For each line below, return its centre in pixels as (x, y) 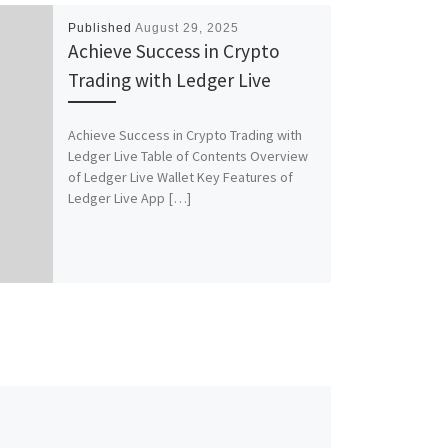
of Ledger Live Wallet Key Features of (180, 176)
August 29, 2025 (186, 28)
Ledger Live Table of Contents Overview (187, 155)
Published (101, 28)
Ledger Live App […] (129, 197)
